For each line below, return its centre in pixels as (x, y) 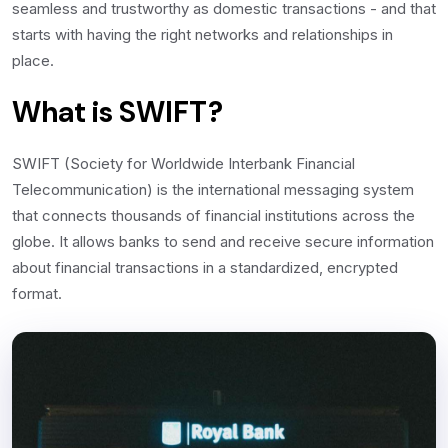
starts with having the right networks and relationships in (202, 34)
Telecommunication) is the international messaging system (213, 189)
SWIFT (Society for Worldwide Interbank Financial (183, 163)
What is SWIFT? (117, 112)
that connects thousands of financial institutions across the (213, 215)
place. (33, 60)
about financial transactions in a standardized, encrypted (205, 267)
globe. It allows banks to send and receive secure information (223, 241)
